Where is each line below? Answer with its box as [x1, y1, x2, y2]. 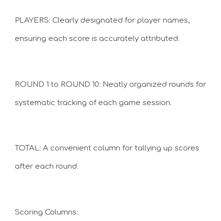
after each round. [15, 162, 78, 171]
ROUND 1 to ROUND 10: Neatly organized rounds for [15, 80, 206, 89]
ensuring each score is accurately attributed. [15, 35, 180, 43]
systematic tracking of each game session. [15, 98, 172, 107]
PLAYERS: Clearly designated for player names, [15, 16, 189, 25]
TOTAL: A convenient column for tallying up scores [15, 144, 199, 152]
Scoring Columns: [15, 208, 78, 217]
